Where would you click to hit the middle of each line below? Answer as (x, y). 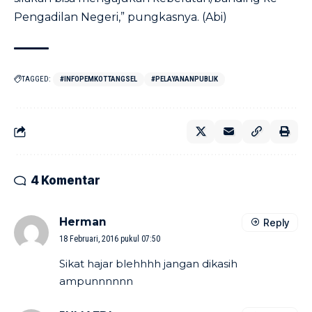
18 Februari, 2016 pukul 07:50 (110, 239)
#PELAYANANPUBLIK (185, 79)
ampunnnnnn (96, 281)
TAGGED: (36, 79)
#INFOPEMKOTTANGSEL (99, 79)
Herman (83, 222)
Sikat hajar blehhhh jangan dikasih (148, 264)
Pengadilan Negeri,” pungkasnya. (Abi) (120, 17)
